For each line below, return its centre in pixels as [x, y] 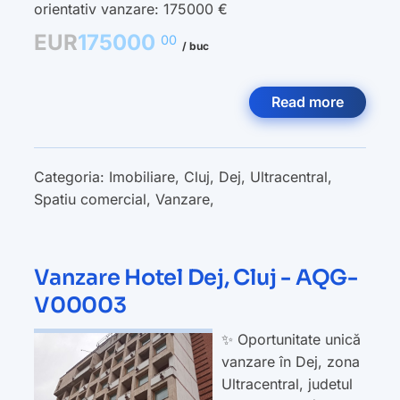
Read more [308, 102]
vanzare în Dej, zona [291, 362]
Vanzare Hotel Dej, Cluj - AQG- [196, 278]
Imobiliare [142, 177]
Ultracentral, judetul [287, 384]
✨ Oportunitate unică [291, 339]
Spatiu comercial [90, 199]
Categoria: [71, 177]
